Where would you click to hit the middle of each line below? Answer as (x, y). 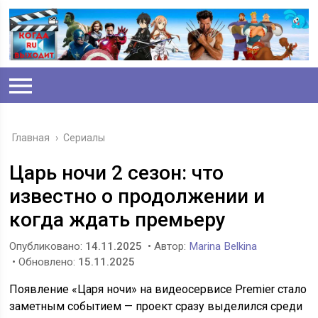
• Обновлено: (44, 262)
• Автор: (167, 247)
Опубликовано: (48, 247)
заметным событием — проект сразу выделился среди (156, 307)
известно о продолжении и (137, 197)
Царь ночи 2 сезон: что (117, 173)
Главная (31, 138)
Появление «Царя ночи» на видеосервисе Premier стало (158, 290)
